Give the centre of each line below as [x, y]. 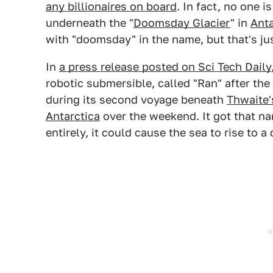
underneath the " [90, 23]
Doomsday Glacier [182, 23]
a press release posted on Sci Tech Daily [165, 67]
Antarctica [73, 116]
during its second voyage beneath [136, 100]
